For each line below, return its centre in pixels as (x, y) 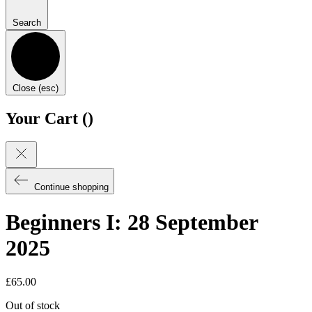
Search (27, 22)
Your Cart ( (47, 118)
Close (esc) (36, 88)
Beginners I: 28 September (132, 222)
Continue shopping (71, 187)
